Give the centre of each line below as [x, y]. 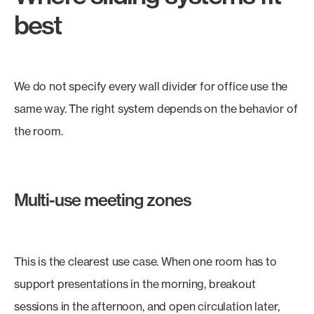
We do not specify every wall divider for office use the [151, 86]
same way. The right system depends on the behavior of [156, 109]
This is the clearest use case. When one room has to [145, 261]
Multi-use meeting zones [103, 200]
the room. [39, 131]
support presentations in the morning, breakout [135, 284]
